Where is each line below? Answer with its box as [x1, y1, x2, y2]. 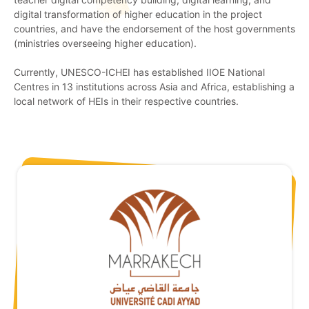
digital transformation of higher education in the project [14, 8, 262, 20]
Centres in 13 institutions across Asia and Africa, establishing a [14, 80, 295, 92]
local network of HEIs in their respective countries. [14, 94, 241, 107]
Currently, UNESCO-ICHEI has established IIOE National [14, 66, 265, 78]
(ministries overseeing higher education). [14, 37, 197, 49]
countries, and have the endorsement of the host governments [14, 22, 295, 34]
